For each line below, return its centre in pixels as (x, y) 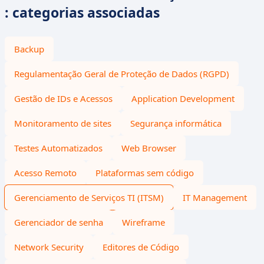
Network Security (49, 247)
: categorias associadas (82, 12)
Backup (29, 49)
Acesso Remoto (45, 173)
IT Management (215, 197)
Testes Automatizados (58, 148)
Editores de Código (141, 247)
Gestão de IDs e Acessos (63, 98)
